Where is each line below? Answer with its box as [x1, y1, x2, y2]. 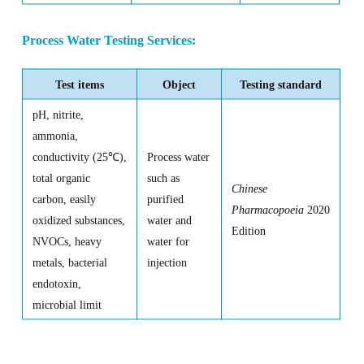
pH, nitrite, [32, 109, 84, 122]
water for [146, 236, 189, 249]
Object [162, 79, 196, 92]
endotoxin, [32, 278, 81, 291]
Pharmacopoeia [231, 204, 304, 217]
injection [146, 257, 187, 270]
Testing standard [239, 79, 322, 92]
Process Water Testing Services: [21, 33, 196, 48]
